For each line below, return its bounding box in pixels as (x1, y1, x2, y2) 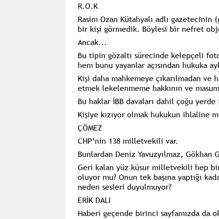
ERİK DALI (77, 194, 110, 205)
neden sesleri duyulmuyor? (77, 181, 172, 192)
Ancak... (77, 36, 107, 47)
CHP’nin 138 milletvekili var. (77, 135, 178, 146)
